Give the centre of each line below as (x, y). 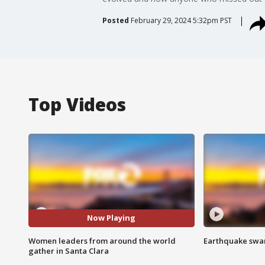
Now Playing (112, 218)
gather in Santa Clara (69, 251)
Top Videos (77, 104)
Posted (115, 20)
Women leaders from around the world (102, 240)
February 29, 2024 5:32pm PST (181, 20)
